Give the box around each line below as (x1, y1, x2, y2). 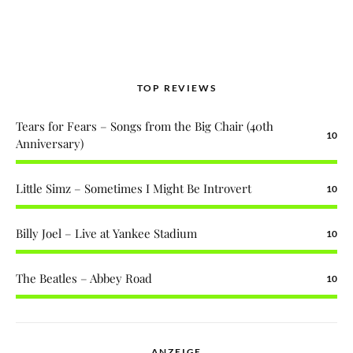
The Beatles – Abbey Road (16, 270, 152, 287)
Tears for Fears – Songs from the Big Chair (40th (16, 118, 273, 135)
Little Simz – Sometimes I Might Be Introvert (16, 180, 251, 197)
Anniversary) (16, 136, 84, 152)
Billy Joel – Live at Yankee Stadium (16, 225, 197, 242)
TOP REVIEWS (136, 82, 217, 95)
